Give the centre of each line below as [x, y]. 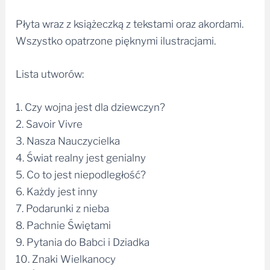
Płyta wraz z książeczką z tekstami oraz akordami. [130, 24]
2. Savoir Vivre [49, 124]
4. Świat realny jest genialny [81, 158]
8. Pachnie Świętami [64, 225]
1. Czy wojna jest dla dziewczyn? [91, 107]
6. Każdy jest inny [57, 191]
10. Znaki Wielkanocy [66, 259]
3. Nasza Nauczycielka [68, 141]
